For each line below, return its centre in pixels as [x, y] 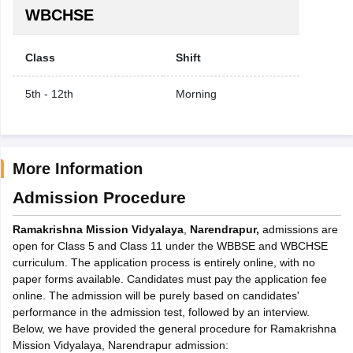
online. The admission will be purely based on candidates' [156, 295]
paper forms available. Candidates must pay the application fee [169, 279]
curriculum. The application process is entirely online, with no [163, 262]
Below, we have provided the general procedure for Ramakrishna [174, 328]
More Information [77, 168]
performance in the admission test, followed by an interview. [161, 312]
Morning [196, 93]
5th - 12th [49, 93]
